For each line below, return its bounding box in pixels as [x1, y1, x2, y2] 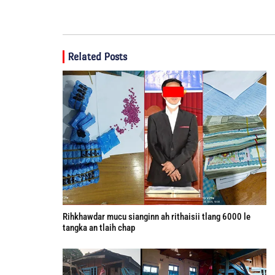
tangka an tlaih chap [63, 222, 135, 233]
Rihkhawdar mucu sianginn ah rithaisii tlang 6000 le [63, 211, 250, 222]
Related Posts [68, 50, 127, 63]
